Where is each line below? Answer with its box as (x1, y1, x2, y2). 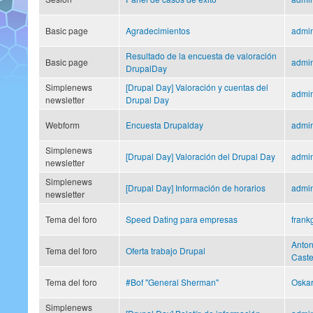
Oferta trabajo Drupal (126, 244, 205, 256)
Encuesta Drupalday (126, 118, 203, 131)
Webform (45, 118, 80, 131)
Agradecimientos (126, 24, 190, 36)
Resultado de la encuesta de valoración (126, 49, 277, 61)
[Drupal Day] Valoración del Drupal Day (126, 150, 275, 162)
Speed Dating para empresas (126, 212, 238, 225)
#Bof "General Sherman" (126, 275, 219, 288)
